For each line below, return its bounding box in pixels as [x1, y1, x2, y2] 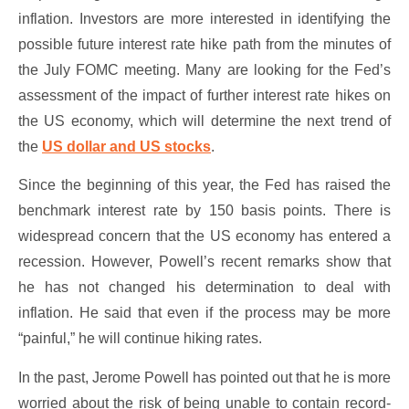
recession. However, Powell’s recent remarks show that [18, 254, 391, 270]
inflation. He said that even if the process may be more [18, 305, 391, 321]
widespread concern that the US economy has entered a [18, 228, 391, 245]
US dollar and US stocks [42, 138, 211, 154]
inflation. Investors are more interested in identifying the [18, 10, 391, 26]
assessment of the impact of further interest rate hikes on [18, 87, 391, 103]
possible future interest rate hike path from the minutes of [18, 36, 391, 52]
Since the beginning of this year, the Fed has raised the [18, 177, 391, 194]
